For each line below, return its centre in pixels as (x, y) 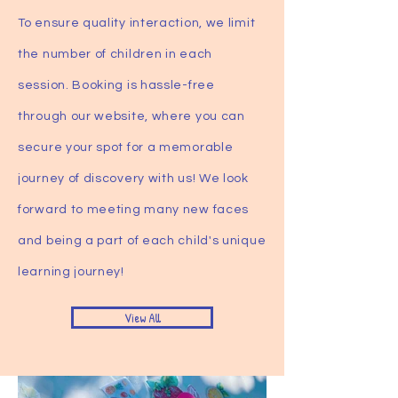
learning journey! (73, 272)
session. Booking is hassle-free (116, 86)
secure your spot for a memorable (126, 148)
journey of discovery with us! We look (133, 179)
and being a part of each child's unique (142, 241)
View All (142, 318)
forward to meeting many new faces (134, 210)
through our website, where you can (131, 117)
